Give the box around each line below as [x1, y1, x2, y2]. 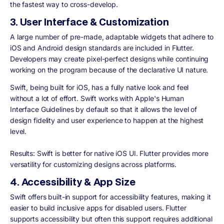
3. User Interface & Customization [10, 14, 169, 28]
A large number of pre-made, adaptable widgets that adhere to [10, 32, 214, 41]
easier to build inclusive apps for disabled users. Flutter [10, 203, 186, 212]
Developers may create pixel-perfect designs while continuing [10, 54, 209, 63]
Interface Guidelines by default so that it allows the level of [10, 104, 197, 113]
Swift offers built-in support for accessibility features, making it [10, 192, 211, 201]
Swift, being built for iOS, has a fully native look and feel [10, 82, 189, 91]
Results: [10, 148, 37, 157]
